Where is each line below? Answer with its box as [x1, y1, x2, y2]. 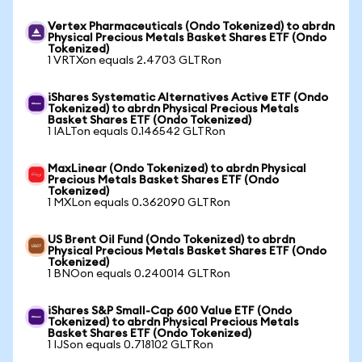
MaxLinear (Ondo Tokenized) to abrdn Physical [48, 163, 306, 175]
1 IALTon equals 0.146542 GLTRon [48, 126, 225, 137]
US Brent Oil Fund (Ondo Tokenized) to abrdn [48, 234, 295, 246]
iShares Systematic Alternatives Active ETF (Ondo [48, 92, 328, 103]
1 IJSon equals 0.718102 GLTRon [48, 339, 213, 351]
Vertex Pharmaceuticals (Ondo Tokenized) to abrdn [48, 21, 335, 32]
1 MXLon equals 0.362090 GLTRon [48, 197, 230, 208]
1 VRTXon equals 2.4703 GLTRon [48, 55, 221, 66]
